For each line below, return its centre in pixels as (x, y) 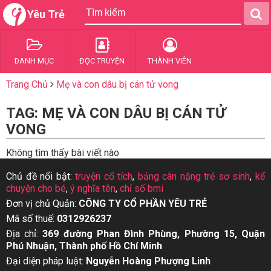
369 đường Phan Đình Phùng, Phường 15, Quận (154, 234)
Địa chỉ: (24, 234)
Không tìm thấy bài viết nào (63, 153)
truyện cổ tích (104, 176)
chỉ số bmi (142, 188)
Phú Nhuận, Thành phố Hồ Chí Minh (84, 246)
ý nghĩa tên (93, 188)
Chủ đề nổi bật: (41, 176)
